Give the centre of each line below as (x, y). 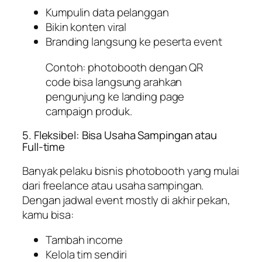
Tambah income (84, 240)
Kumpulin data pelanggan (107, 13)
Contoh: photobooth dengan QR (125, 67)
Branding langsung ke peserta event (134, 42)
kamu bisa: (48, 214)
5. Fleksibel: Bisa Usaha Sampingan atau (120, 135)
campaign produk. (89, 111)
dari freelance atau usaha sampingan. (113, 185)
